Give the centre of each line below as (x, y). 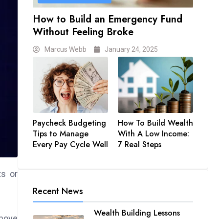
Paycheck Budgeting (69, 123)
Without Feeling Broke (83, 32)
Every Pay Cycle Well (70, 145)
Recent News (58, 191)
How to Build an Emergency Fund (108, 19)
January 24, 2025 (131, 49)
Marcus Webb (66, 49)
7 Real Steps (140, 145)
